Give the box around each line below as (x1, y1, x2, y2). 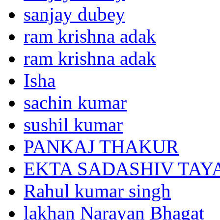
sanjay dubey (24, 3, 125, 25)
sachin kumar (24, 91, 127, 113)
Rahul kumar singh (24, 180, 171, 201)
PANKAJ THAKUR (24, 136, 179, 157)
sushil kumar (24, 113, 123, 135)
